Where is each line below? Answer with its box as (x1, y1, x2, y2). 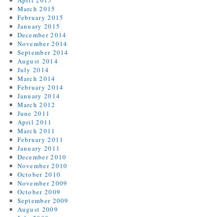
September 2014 (17, 48, 69, 57)
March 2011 (17, 126, 56, 135)
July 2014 (17, 65, 49, 74)
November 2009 (17, 179, 68, 187)
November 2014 (17, 39, 68, 48)
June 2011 (17, 109, 50, 118)
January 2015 (17, 22, 61, 31)
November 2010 (17, 161, 68, 170)
